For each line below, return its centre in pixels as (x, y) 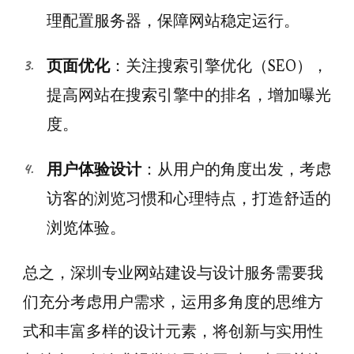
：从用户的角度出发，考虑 (236, 169)
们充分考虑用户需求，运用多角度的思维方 (173, 302)
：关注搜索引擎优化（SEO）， (219, 66)
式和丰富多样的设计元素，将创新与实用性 (173, 331)
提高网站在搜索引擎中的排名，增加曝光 (189, 95)
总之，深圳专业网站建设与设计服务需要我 (173, 273)
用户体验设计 (94, 169)
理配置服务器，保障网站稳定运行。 (173, 21)
